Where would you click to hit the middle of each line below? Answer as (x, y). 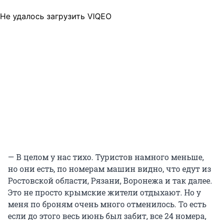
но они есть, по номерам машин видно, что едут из (110, 169)
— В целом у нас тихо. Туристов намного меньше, (106, 157)
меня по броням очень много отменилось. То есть (107, 204)
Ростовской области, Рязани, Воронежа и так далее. (110, 181)
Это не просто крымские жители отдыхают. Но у (104, 192)
